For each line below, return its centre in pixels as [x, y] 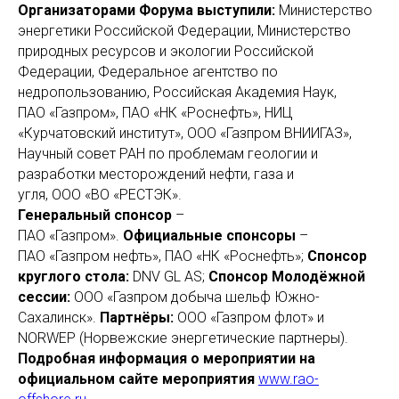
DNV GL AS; [169, 277]
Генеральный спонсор [95, 216]
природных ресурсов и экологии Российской [166, 52]
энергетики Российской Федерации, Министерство [184, 31]
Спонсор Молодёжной [287, 277]
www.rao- [289, 379]
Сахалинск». [59, 318]
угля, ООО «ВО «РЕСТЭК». [100, 195]
